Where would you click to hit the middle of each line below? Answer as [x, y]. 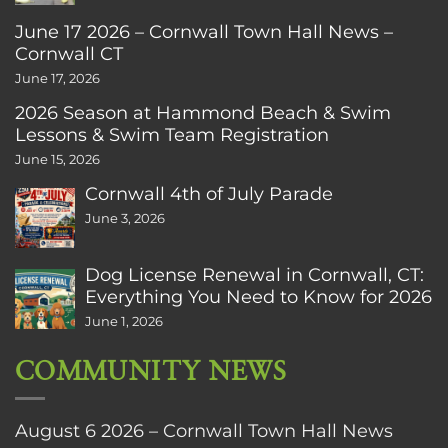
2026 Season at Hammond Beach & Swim [203, 112]
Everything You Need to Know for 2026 [258, 296]
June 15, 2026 [57, 159]
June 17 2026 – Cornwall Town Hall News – [204, 31]
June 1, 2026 [124, 321]
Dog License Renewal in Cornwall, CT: [254, 274]
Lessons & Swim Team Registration [172, 134]
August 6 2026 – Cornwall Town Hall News [204, 431]
